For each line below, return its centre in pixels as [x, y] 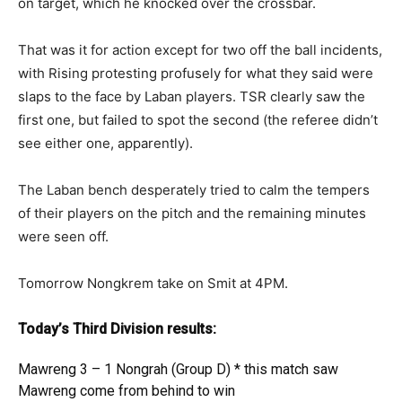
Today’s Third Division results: [117, 329]
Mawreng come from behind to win [127, 391]
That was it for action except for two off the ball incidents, [200, 50]
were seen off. [63, 236]
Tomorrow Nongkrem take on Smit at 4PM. [153, 283]
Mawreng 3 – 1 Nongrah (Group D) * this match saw [178, 369]
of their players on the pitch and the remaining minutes [192, 213]
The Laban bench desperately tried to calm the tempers [194, 190]
